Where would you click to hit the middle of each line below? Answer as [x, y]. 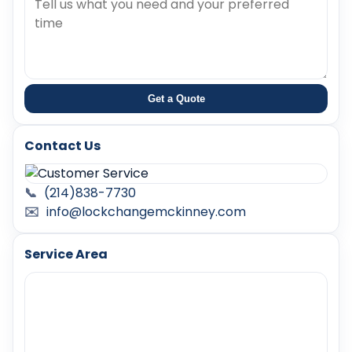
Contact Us [62, 146]
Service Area [66, 255]
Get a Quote [176, 99]
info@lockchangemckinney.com [146, 212]
